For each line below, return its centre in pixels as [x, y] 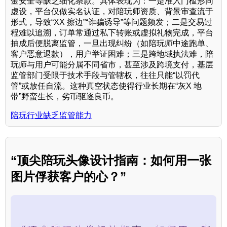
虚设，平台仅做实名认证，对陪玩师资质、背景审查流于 [112, 11]
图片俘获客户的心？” [68, 176]
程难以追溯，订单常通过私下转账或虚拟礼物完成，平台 [112, 32]
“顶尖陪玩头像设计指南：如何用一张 [111, 160]
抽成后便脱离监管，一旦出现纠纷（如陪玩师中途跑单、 [112, 43]
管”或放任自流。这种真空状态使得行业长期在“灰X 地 [106, 86]
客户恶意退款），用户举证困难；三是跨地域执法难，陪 [112, 54]
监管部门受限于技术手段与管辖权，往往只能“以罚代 [105, 75]
